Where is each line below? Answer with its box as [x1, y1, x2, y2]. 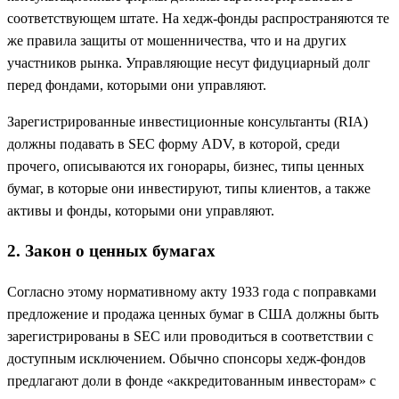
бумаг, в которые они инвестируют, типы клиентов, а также [7, 180, 370, 196]
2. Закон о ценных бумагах [7, 241, 216, 261]
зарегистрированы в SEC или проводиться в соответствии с [7, 329, 373, 345]
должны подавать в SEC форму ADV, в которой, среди [7, 135, 340, 151]
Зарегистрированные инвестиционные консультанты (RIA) [7, 113, 368, 129]
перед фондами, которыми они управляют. [7, 77, 266, 93]
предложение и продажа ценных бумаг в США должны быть [7, 306, 379, 322]
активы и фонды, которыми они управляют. [7, 202, 274, 218]
